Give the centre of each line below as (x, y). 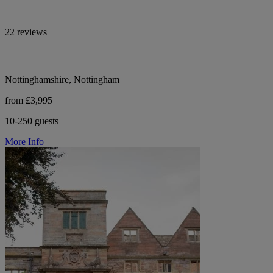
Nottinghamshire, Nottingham (62, 79)
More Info (24, 141)
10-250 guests (32, 121)
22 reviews (26, 32)
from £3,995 (29, 100)
